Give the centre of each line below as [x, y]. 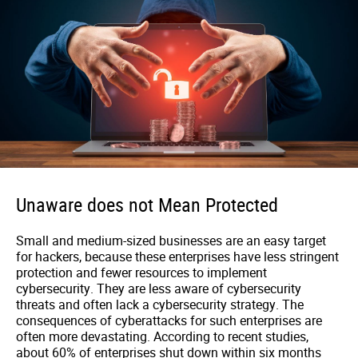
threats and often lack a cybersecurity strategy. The [160, 305]
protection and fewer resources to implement [141, 273]
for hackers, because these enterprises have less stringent [177, 257]
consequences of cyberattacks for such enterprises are [169, 321]
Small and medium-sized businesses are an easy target [171, 241]
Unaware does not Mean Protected [147, 205]
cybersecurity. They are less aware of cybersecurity [159, 289]
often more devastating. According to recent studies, [162, 337]
